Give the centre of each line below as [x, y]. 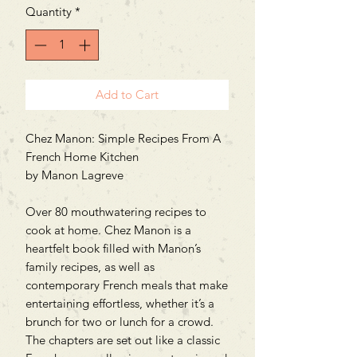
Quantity [49, 12]
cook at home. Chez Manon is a [108, 229]
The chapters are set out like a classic [123, 339]
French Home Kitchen [82, 156]
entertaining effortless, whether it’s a [120, 303]
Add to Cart [127, 94]
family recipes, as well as [90, 266]
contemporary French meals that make [127, 284]
